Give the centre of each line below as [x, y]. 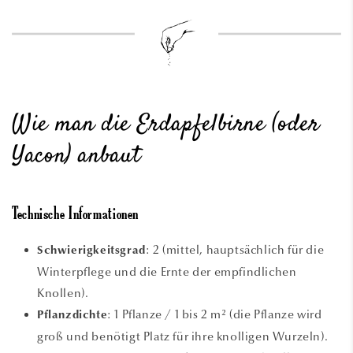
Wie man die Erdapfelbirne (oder [166, 124]
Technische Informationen [76, 215]
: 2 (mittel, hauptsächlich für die [235, 249]
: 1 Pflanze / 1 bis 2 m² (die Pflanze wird [215, 314]
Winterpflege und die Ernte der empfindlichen [167, 271]
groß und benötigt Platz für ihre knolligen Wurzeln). [183, 336]
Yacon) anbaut [76, 156]
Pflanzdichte [72, 315]
